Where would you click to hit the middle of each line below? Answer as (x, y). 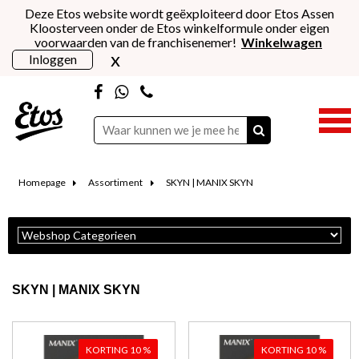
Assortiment (115, 182)
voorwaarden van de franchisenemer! (138, 42)
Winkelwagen (282, 42)
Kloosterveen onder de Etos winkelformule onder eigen (179, 27)
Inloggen (52, 58)
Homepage (42, 182)
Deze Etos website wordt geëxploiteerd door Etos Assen (179, 13)
